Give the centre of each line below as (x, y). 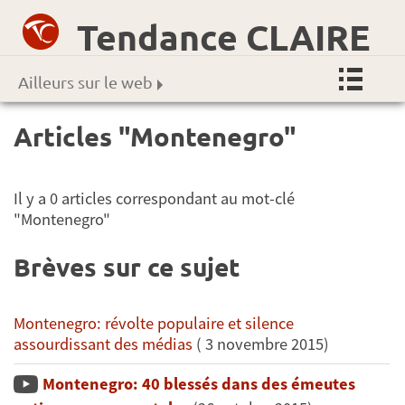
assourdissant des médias (103, 344)
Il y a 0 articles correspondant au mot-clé (154, 198)
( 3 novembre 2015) (261, 344)
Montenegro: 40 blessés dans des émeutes (199, 383)
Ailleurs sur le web (85, 82)
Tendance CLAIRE (224, 36)
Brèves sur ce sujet (127, 266)
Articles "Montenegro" (155, 136)
